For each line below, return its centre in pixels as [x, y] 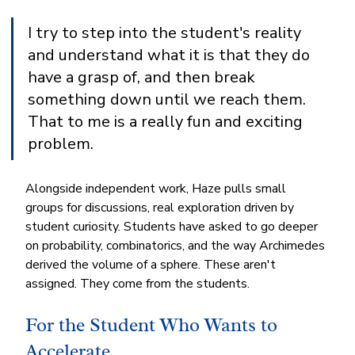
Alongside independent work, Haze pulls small [158, 188]
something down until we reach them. [169, 99]
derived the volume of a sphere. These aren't [153, 264]
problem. [61, 143]
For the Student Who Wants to [154, 324]
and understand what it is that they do [171, 55]
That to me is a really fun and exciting [168, 121]
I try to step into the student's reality [167, 32]
